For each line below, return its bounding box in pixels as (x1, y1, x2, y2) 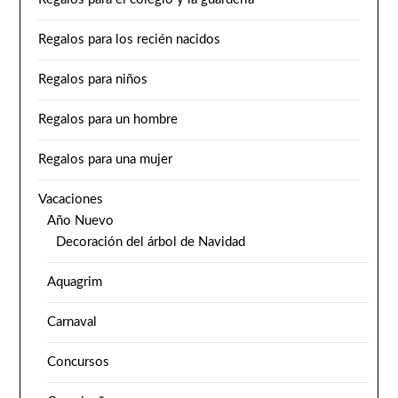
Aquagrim (47, 275, 103, 289)
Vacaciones (38, 192, 104, 206)
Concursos (47, 354, 110, 369)
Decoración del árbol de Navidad (56, 235, 246, 249)
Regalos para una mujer (38, 152, 173, 166)
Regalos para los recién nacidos (38, 32, 221, 46)
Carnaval (47, 314, 98, 329)
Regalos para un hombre (38, 112, 179, 126)
